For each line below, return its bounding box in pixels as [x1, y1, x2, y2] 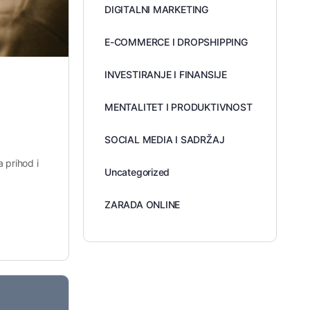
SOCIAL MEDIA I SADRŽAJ [104, 134, 225, 145]
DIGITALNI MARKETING [104, 3, 209, 15]
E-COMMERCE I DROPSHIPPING [104, 36, 248, 48]
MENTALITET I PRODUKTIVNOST [104, 101, 253, 113]
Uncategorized [104, 166, 170, 178]
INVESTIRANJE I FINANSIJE [104, 69, 227, 80]
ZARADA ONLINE [104, 199, 181, 210]
